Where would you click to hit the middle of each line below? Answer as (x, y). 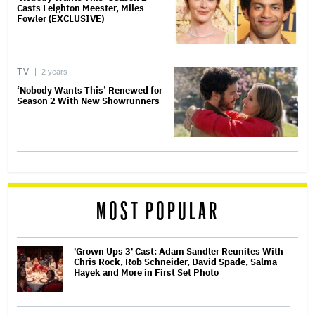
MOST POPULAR (157, 212)
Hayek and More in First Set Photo (146, 272)
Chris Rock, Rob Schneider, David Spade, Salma (175, 262)
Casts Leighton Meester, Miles (81, 8)
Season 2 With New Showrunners (88, 101)
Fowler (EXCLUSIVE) (60, 19)
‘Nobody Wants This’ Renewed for (90, 91)
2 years (55, 72)
